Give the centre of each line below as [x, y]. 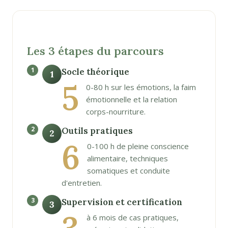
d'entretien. [82, 182]
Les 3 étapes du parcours [95, 51]
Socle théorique [95, 72]
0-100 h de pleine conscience [138, 146]
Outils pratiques [97, 131]
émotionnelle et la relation [132, 99]
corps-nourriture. [116, 112]
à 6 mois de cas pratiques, [133, 217]
